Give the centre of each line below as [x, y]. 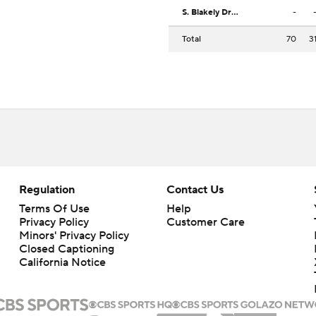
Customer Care [205, 223]
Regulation [47, 190]
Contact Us [195, 190]
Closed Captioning [66, 249]
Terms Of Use [54, 209]
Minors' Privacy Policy [74, 236]
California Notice [62, 263]
